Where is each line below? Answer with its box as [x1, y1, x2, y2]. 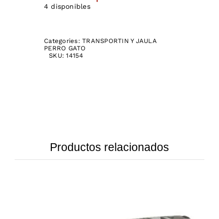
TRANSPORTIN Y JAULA [82, 37, 156, 45]
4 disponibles [44, 2, 90, 11]
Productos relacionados [50, 141, 169, 154]
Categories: [44, 37, 83, 45]
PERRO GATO [44, 44, 86, 52]
